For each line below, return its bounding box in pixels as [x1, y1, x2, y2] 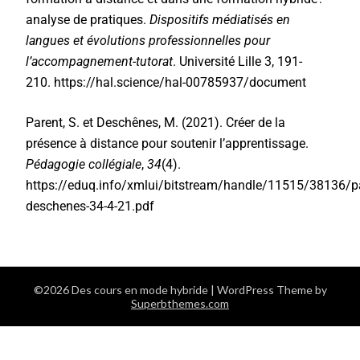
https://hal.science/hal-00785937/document [54, 75, 307, 90]
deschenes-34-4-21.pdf [26, 198, 155, 214]
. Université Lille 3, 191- [173, 54, 303, 69]
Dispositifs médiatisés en [149, 12, 291, 27]
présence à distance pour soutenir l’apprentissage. [26, 136, 309, 151]
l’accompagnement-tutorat [26, 54, 174, 69]
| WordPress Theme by [210, 283, 327, 297]
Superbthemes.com [131, 297, 229, 310]
